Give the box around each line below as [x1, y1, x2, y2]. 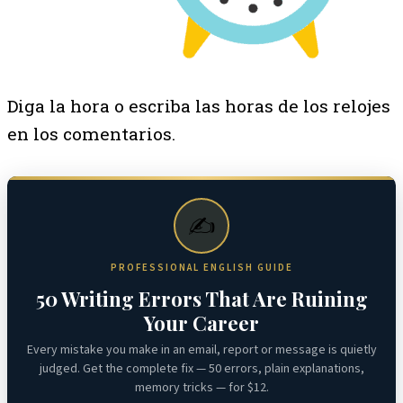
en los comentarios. [7, 122, 175, 146]
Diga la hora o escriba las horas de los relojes [7, 94, 390, 118]
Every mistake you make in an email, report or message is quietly [26, 341, 377, 360]
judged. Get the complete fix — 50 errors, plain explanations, [39, 360, 364, 379]
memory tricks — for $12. [134, 379, 269, 398]
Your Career [144, 309, 259, 337]
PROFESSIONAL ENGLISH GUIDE [110, 261, 293, 275]
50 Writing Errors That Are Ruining [35, 285, 368, 313]
